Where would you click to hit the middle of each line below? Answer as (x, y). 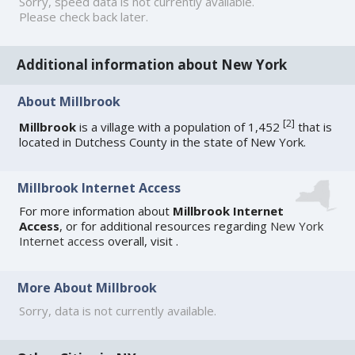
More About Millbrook (88, 287)
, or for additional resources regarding (165, 226)
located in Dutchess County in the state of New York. (163, 142)
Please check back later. (84, 16)
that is (314, 127)
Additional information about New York (152, 65)
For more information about (96, 211)
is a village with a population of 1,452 (180, 127)
